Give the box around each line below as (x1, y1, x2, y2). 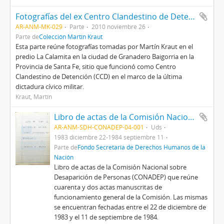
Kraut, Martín (15, 92, 52, 101)
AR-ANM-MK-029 (15, 22, 62, 31)
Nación (54, 153, 74, 161)
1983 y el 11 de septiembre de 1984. (54, 212, 159, 222)
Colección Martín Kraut (39, 32, 102, 41)
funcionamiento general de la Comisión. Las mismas (54, 192, 208, 202)
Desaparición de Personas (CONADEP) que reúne (54, 172, 198, 182)
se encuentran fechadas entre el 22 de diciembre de (54, 202, 206, 212)
